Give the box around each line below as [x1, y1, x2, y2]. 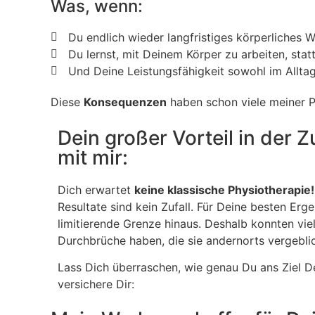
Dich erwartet [58, 182, 134, 197]
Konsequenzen [84, 95, 167, 110]
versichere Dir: [58, 276, 134, 291]
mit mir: [58, 145, 128, 169]
